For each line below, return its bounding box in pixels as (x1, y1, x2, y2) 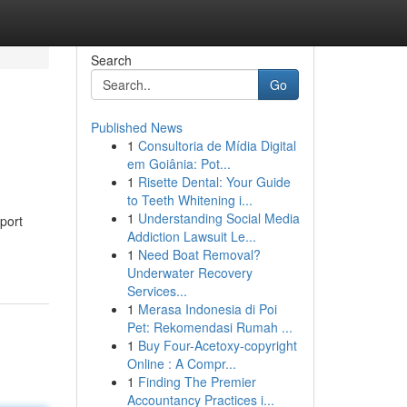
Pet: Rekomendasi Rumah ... (126, 318, 293, 336)
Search (90, 51, 132, 69)
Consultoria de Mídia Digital (137, 136, 296, 154)
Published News (90, 118, 183, 136)
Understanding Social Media (137, 209, 300, 227)
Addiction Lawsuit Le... (126, 227, 256, 245)
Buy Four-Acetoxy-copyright (137, 336, 297, 354)
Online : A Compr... (126, 354, 236, 372)
